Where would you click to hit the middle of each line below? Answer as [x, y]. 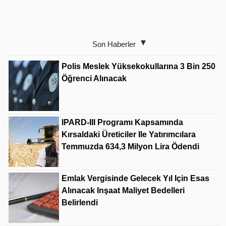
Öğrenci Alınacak [94, 78]
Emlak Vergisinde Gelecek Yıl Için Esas [135, 178]
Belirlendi [80, 203]
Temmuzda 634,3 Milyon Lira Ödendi [130, 147]
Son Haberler [114, 44]
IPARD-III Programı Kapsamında [122, 122]
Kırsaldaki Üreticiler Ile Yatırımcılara [129, 134]
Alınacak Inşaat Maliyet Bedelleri [123, 190]
